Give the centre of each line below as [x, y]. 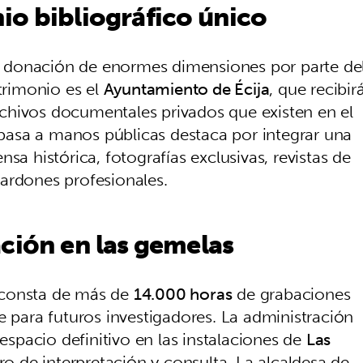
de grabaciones [291, 293]
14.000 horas [183, 293]
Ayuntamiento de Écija [186, 88]
